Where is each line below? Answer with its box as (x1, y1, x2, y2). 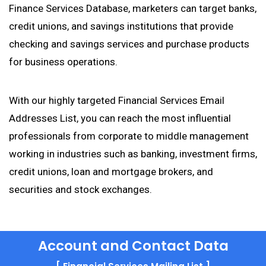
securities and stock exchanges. (9, 183, 152, 195)
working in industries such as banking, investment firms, (9, 148, 257, 160)
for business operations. (9, 56, 118, 68)
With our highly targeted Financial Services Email (9, 94, 224, 106)
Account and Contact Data (37, 236, 229, 255)
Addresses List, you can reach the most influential (9, 112, 231, 124)
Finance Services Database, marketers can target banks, (9, 2, 256, 14)
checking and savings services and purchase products (9, 38, 249, 50)
